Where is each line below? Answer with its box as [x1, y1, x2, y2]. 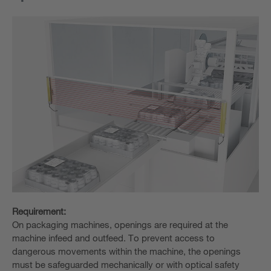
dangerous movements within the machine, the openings [12, 245, 241, 256]
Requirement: [12, 205, 66, 217]
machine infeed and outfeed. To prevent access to [12, 232, 215, 243]
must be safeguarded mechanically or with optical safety [12, 258, 240, 270]
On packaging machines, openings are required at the [12, 218, 228, 230]
